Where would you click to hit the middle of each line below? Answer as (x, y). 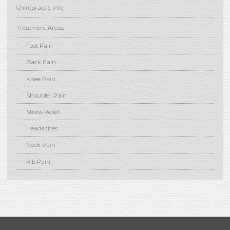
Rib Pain (39, 161)
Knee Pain (41, 79)
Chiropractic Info (40, 7)
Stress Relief (43, 112)
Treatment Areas (40, 27)
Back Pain (41, 62)
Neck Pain (41, 145)
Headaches (42, 128)
